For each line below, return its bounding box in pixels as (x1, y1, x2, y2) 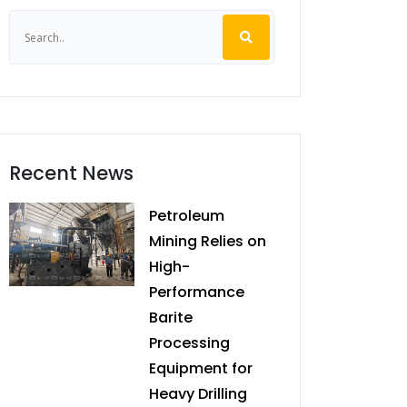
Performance (149, 282, 244, 303)
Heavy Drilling (149, 383, 247, 404)
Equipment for (149, 358, 253, 379)
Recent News (9, 160, 134, 186)
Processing (149, 333, 230, 353)
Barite (149, 307, 193, 328)
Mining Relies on (149, 231, 266, 252)
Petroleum (149, 205, 224, 226)
